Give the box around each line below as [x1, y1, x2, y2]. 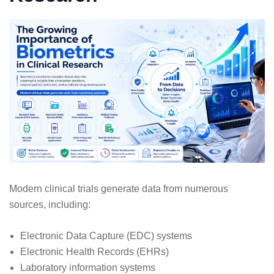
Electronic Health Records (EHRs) [20, 246, 169, 257]
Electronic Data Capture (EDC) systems [20, 230, 192, 241]
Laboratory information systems [20, 262, 155, 273]
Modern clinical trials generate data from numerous [9, 183, 228, 194]
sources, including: [9, 199, 91, 210]
